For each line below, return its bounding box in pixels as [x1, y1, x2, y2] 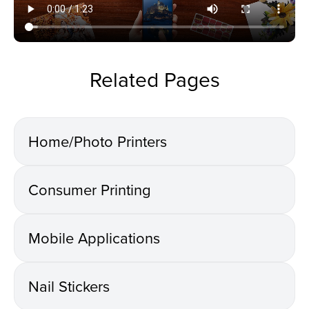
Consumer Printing [28, 178, 151, 200]
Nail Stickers [28, 275, 110, 297]
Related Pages [89, 64, 220, 94]
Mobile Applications [28, 226, 160, 248]
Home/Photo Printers [28, 130, 167, 152]
